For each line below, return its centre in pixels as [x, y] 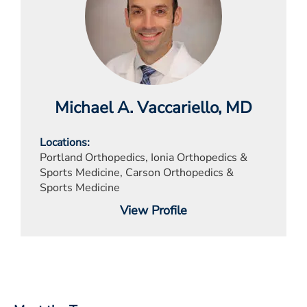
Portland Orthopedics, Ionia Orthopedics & [144, 157]
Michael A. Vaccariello [136, 107]
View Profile [153, 210]
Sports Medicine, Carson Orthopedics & [137, 172]
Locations [63, 142]
